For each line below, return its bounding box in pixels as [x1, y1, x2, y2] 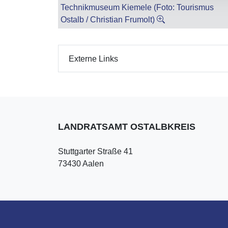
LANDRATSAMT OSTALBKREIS [58, 122, 195, 132]
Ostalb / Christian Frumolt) [61, 15, 157, 24]
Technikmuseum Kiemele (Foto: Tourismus [61, 3, 214, 12]
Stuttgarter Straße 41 [58, 147, 133, 156]
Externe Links [69, 54, 118, 63]
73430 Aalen [58, 159, 104, 168]
